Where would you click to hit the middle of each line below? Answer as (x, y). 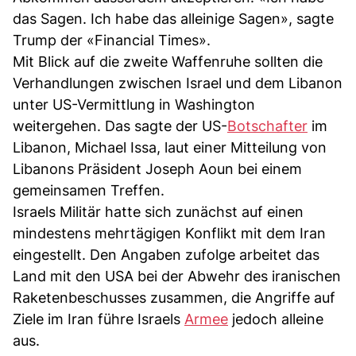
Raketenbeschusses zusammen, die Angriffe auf (174, 297)
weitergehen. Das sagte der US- (120, 126)
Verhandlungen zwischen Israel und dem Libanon (178, 83)
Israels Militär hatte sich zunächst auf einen (158, 211)
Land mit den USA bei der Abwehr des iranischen (177, 276)
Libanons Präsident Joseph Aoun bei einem (157, 168)
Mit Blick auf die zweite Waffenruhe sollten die (168, 61)
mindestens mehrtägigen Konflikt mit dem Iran (169, 233)
